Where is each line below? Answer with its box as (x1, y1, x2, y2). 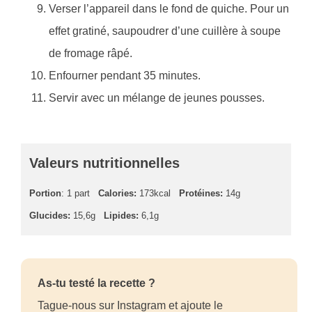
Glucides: (29, 210, 70, 221)
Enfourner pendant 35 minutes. (49, 69, 201, 81)
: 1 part (61, 187, 90, 198)
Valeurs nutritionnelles (29, 155, 180, 171)
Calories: (98, 187, 136, 198)
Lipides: (104, 210, 139, 221)
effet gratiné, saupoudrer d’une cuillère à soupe (49, 24, 281, 37)
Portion (29, 187, 61, 198)
